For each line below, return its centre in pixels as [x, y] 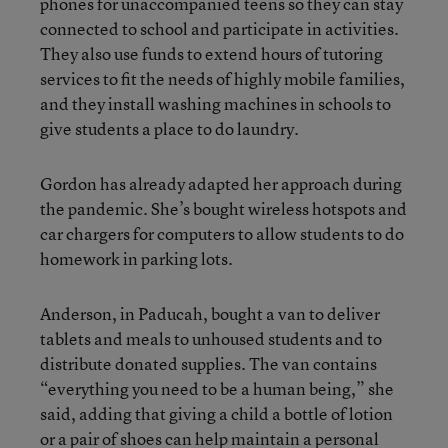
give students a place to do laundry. [169, 128]
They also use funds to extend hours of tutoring [211, 53]
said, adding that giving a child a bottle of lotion [216, 413]
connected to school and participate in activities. [219, 28]
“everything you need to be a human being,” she [217, 388]
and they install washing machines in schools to [215, 103]
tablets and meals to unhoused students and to [211, 338]
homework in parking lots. [136, 258]
